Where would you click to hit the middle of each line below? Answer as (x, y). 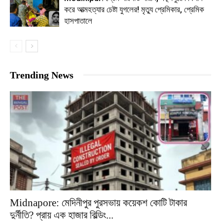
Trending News (42, 75)
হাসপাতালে (78, 20)
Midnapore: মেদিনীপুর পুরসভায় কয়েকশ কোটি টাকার (98, 203)
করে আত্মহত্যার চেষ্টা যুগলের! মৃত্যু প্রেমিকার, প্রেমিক (134, 9)
